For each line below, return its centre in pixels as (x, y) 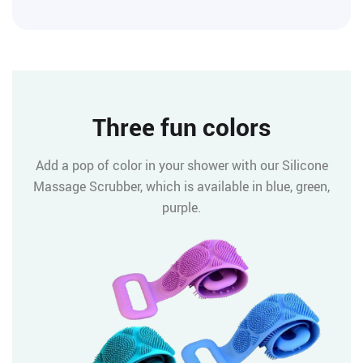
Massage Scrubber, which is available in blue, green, (181, 186)
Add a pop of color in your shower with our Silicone (181, 165)
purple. (181, 207)
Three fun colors (181, 126)
